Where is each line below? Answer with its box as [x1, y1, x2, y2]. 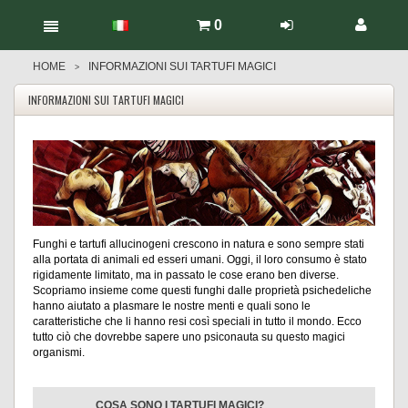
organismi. [33, 346, 85, 359]
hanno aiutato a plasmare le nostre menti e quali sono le [33, 300, 311, 312]
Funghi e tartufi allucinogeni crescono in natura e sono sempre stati [33, 238, 364, 250]
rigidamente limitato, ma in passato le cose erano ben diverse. [33, 269, 339, 281]
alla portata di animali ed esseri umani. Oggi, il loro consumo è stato [33, 253, 367, 266]
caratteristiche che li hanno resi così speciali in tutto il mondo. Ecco [33, 315, 362, 328]
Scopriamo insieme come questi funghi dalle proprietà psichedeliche [33, 284, 372, 297]
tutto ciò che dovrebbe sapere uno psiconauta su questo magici [33, 331, 345, 343]
